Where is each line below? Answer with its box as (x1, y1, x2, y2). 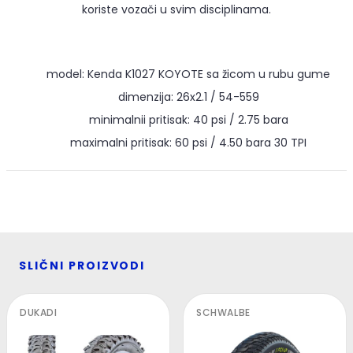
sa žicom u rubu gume (206, 66, 330, 83)
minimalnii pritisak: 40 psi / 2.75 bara (88, 112, 288, 128)
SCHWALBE (196, 306, 251, 320)
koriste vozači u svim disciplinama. (82, 2, 271, 18)
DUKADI (20, 306, 58, 320)
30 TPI (274, 135, 307, 151)
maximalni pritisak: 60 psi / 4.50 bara (70, 135, 271, 151)
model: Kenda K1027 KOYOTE (46, 66, 203, 83)
